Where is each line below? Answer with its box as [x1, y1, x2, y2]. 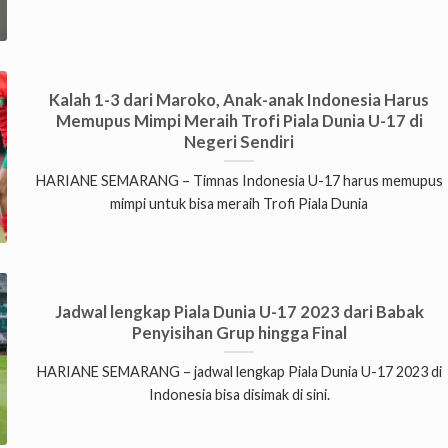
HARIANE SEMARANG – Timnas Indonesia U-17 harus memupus [35, 172, 443, 190]
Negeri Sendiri [184, 131, 295, 152]
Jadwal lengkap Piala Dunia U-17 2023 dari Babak [54, 301, 424, 322]
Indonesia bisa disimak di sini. [148, 386, 330, 404]
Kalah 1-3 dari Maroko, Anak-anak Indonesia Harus [49, 89, 430, 110]
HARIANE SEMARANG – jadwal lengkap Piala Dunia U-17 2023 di [36, 363, 442, 381]
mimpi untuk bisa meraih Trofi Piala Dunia [110, 195, 369, 213]
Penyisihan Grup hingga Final [131, 322, 347, 343]
